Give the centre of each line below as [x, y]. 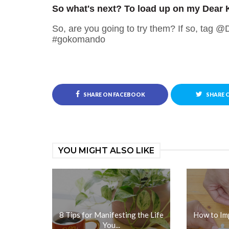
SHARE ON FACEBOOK [113, 95]
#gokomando [79, 39]
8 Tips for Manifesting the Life [111, 215]
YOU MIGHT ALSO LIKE [106, 151]
